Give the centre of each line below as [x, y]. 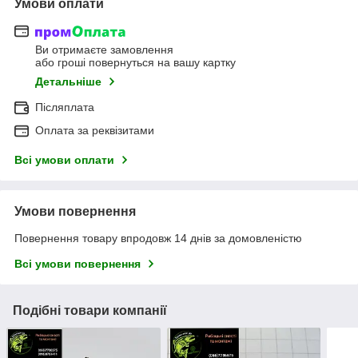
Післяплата [65, 107]
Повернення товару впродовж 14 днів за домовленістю [158, 239]
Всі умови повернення [78, 264]
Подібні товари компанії [90, 311]
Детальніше [68, 82]
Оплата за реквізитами [95, 131]
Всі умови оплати [64, 160]
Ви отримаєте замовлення [104, 50]
